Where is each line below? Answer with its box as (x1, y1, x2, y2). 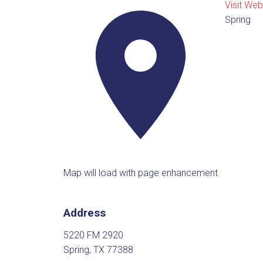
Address (63, 205, 106, 220)
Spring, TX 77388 (63, 244, 133, 256)
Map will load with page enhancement (63, 167, 218, 179)
